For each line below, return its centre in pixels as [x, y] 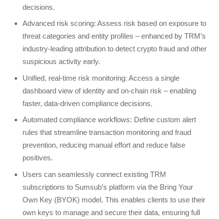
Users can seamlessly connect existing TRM [95, 174]
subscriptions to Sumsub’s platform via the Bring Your [108, 187]
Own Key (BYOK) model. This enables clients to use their [114, 199]
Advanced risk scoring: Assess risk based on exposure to [115, 23]
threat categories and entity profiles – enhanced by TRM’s [114, 36]
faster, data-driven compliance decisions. [88, 103]
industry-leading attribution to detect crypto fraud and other [115, 49]
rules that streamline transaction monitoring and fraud [107, 132]
